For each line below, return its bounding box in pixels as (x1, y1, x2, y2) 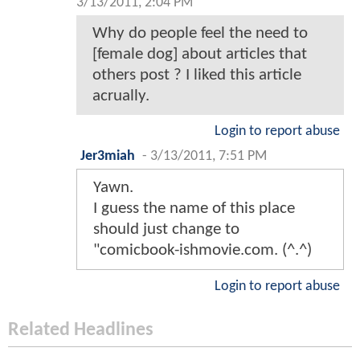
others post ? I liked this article (92, 66, 301, 84)
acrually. (92, 87, 149, 104)
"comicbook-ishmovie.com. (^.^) (93, 241, 312, 259)
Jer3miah (80, 149, 135, 163)
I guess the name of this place (93, 199, 295, 217)
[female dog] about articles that (92, 45, 307, 63)
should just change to (93, 220, 239, 238)
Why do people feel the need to (92, 24, 308, 42)
